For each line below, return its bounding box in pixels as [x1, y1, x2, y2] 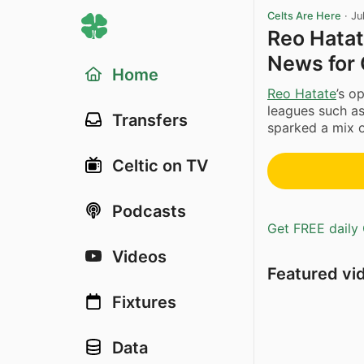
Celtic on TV [112, 156, 208, 175]
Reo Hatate [267, 84, 336, 102]
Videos [112, 247, 167, 266]
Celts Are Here [267, 10, 341, 22]
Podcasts [112, 201, 186, 221]
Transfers [112, 110, 188, 130]
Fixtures [112, 292, 176, 312]
